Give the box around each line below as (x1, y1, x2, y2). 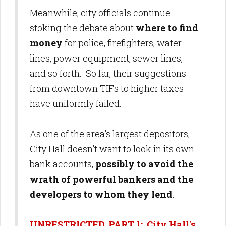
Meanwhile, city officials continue (30, 7, 171, 19)
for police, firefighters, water (63, 37, 182, 49)
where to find (136, 22, 198, 34)
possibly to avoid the (95, 158, 193, 171)
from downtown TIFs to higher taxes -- (30, 82, 193, 95)
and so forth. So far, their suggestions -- (30, 67, 195, 80)
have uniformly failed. (30, 97, 124, 110)
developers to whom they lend (30, 188, 173, 201)
